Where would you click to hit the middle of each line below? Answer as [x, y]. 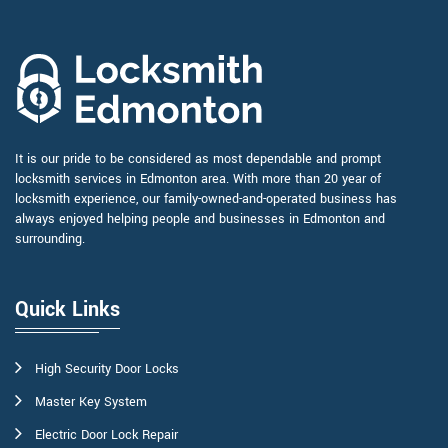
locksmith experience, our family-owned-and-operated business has [206, 199]
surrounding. [50, 239]
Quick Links [67, 310]
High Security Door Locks [107, 369]
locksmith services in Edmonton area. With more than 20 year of [198, 179]
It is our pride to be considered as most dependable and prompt [198, 159]
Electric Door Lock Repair [106, 435]
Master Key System [91, 402]
